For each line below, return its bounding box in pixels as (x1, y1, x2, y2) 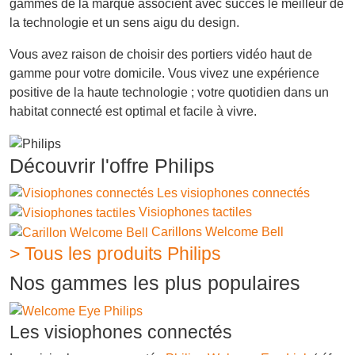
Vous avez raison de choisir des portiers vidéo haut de (10, 47, 312, 61)
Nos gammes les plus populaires (10, 271, 300, 294)
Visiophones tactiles (139, 205, 252, 219)
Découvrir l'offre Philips (10, 154, 215, 177)
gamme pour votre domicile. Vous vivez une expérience (10, 66, 319, 80)
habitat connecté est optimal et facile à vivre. (10, 104, 257, 118)
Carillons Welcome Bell (151, 225, 284, 239)
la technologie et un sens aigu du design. (10, 15, 239, 29)
